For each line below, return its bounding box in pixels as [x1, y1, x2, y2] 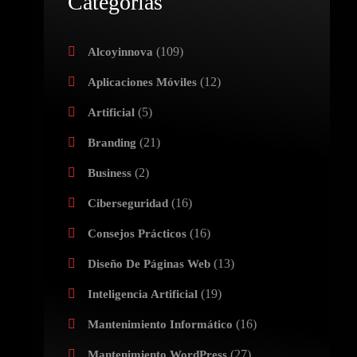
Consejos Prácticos [87, 227, 186, 240]
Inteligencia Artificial [87, 288, 198, 300]
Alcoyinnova [87, 45, 153, 58]
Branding [87, 136, 136, 149]
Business [87, 167, 131, 179]
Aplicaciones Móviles [87, 76, 197, 88]
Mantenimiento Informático [87, 318, 233, 331]
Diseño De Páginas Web [87, 257, 210, 270]
